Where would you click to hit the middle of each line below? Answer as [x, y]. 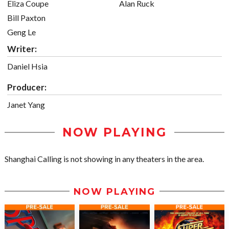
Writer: [22, 49]
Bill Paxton [26, 18]
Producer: [27, 87]
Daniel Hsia [27, 66]
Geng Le [21, 32]
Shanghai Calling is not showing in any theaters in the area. [104, 159]
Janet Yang [26, 105]
